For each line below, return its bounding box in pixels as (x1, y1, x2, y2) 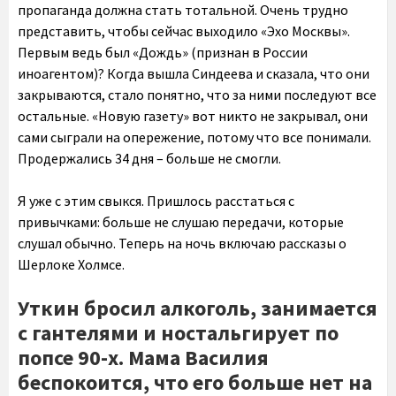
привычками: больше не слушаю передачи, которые (18, 213, 344, 231)
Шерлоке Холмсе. (18, 255, 125, 273)
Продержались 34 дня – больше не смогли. (18, 149, 281, 167)
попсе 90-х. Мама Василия (18, 344, 269, 371)
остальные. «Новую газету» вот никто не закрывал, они (18, 107, 368, 125)
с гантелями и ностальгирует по (18, 319, 339, 346)
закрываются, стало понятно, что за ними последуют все (18, 86, 377, 103)
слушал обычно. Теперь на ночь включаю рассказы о (18, 234, 346, 252)
